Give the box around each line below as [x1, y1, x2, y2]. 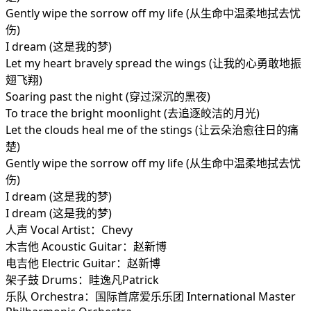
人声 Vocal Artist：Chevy [6, 222, 133, 238]
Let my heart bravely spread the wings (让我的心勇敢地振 [6, 56, 301, 72]
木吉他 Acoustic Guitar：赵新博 [6, 239, 167, 255]
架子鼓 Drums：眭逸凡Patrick [6, 272, 159, 288]
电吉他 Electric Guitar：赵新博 [6, 255, 160, 271]
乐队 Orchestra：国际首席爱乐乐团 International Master [6, 289, 296, 305]
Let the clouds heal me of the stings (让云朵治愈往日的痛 [6, 122, 299, 138]
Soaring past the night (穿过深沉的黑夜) [6, 89, 210, 105]
